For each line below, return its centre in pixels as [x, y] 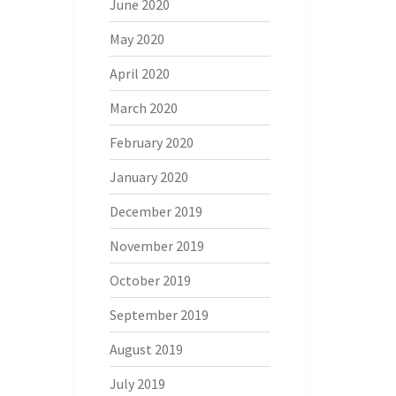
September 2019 [159, 315]
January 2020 [148, 177]
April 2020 [139, 73]
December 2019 [156, 211]
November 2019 [156, 246]
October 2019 [150, 280]
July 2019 [137, 384]
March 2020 [143, 108]
